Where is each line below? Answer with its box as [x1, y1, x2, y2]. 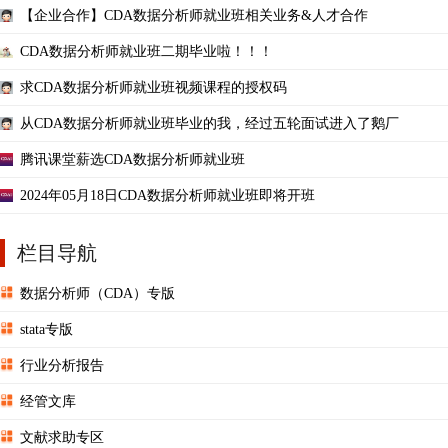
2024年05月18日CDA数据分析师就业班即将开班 [20, 187, 315, 203]
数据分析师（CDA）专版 [20, 285, 175, 301]
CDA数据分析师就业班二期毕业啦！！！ [20, 43, 273, 59]
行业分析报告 [20, 357, 104, 373]
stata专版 [20, 321, 73, 337]
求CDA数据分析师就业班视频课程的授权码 [20, 79, 287, 95]
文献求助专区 [20, 429, 104, 445]
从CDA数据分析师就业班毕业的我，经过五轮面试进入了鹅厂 [20, 115, 399, 131]
